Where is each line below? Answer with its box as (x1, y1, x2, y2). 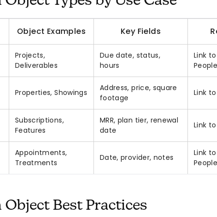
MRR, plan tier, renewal (100, 115, 179, 125)
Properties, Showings (15, 88, 87, 98)
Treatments (15, 158, 58, 168)
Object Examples (17, 26, 86, 37)
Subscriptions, (15, 115, 64, 125)
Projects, (15, 50, 46, 61)
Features (15, 125, 46, 136)
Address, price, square (100, 83, 177, 93)
